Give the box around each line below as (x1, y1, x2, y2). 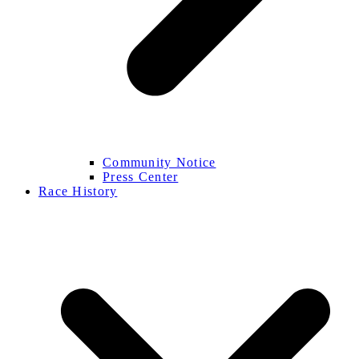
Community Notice (103, 155, 216, 169)
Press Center (103, 169, 179, 184)
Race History (38, 184, 118, 198)
